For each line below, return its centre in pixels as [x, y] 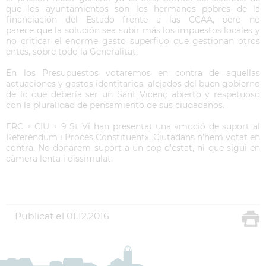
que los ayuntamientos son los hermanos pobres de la [133, 9]
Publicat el [39, 216]
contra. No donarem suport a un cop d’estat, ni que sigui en [133, 148]
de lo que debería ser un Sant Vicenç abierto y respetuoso [133, 94]
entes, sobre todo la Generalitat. [72, 52]
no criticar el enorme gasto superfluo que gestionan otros [133, 41]
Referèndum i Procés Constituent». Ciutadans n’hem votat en [133, 137]
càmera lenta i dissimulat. [59, 159]
